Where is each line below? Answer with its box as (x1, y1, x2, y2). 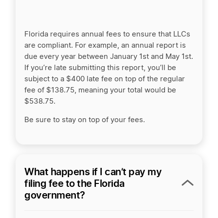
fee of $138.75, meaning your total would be (24, 87, 176, 94)
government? (24, 189, 85, 201)
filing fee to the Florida (24, 178, 125, 189)
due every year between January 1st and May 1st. (24, 53, 193, 60)
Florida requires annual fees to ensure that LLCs (24, 31, 190, 38)
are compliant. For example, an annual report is (24, 42, 186, 49)
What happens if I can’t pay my (24, 166, 162, 178)
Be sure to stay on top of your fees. (24, 116, 145, 124)
